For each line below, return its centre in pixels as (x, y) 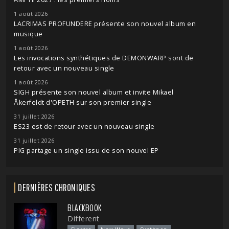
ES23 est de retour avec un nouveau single (84, 127)
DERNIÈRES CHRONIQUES (56, 187)
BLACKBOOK (85, 208)
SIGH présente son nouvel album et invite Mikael (94, 92)
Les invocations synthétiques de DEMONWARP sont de (104, 58)
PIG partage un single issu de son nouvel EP (86, 151)
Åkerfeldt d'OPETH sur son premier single (83, 102)
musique (28, 34)
